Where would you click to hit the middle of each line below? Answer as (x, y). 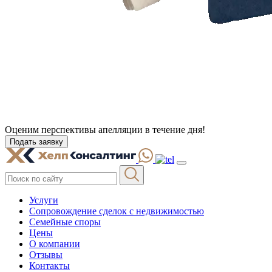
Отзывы (46, 254)
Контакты (49, 265)
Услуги (44, 200)
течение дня (177, 129)
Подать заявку (36, 141)
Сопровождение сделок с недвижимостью (117, 211)
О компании (55, 243)
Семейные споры (65, 222)
